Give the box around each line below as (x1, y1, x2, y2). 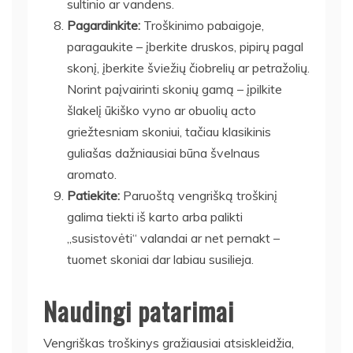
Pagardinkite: (67, 17, 140, 33)
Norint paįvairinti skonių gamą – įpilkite (67, 80, 282, 97)
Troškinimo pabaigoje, (140, 17, 264, 33)
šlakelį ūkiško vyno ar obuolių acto (67, 102, 256, 118)
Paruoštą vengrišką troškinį (120, 187, 277, 203)
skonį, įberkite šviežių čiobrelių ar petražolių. (67, 59, 310, 76)
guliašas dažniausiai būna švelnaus (67, 144, 260, 161)
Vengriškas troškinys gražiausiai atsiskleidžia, (43, 334, 294, 351)
